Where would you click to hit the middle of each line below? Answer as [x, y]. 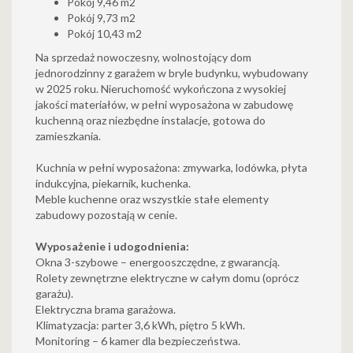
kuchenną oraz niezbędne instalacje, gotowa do [150, 120]
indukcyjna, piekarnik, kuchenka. [113, 183]
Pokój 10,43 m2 [104, 33]
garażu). [54, 294]
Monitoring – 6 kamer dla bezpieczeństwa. [138, 341]
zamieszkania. [68, 136]
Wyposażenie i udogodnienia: [112, 246]
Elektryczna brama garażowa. [106, 309]
